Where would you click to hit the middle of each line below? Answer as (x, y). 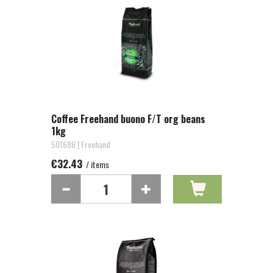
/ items (97, 164)
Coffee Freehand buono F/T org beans (128, 119)
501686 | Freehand (81, 144)
